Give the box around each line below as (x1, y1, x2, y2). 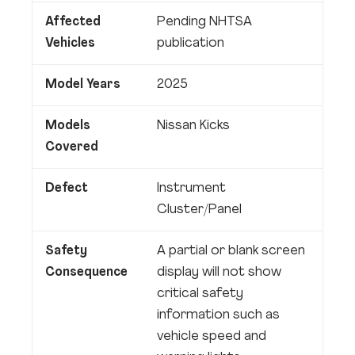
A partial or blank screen (157, 245, 305, 258)
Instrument (157, 182, 226, 195)
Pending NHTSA (157, 16, 252, 29)
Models (45, 120, 90, 132)
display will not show (157, 266, 281, 279)
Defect (45, 182, 88, 195)
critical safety (157, 288, 243, 300)
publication (157, 37, 224, 50)
